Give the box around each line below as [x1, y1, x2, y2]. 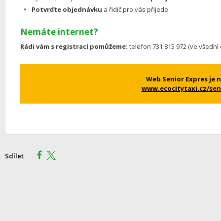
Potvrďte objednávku [32, 4, 103, 14]
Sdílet [5, 151, 24, 160]
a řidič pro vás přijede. [102, 4, 170, 14]
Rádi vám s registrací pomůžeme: [20, 41, 128, 51]
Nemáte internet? [20, 26, 99, 37]
